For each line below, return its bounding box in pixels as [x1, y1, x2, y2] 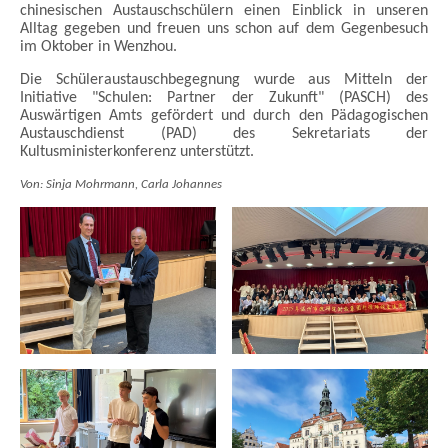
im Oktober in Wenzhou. [20, 38, 177, 55]
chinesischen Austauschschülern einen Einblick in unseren [20, 2, 428, 19]
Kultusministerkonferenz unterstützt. [20, 143, 254, 160]
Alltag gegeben [20, 20, 127, 37]
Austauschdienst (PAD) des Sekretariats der [20, 125, 428, 142]
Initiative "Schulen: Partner [20, 89, 232, 106]
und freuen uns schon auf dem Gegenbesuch [126, 20, 428, 37]
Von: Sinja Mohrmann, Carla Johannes [20, 177, 222, 191]
